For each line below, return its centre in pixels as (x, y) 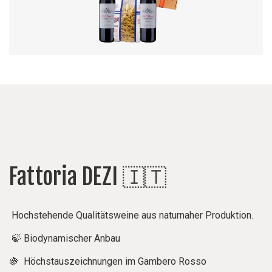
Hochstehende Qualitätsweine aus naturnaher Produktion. (131, 215)
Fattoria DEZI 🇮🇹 (88, 177)
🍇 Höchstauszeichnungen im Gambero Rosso (108, 261)
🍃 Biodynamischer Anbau (65, 238)
